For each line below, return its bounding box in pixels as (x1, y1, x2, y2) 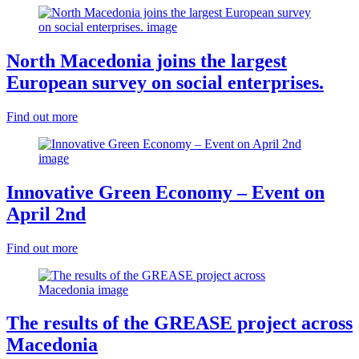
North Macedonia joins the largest (6, 50, 287, 71)
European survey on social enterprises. (6, 71, 324, 93)
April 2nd (6, 203, 86, 224)
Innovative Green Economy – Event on (6, 181, 325, 203)
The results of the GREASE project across (6, 313, 353, 334)
